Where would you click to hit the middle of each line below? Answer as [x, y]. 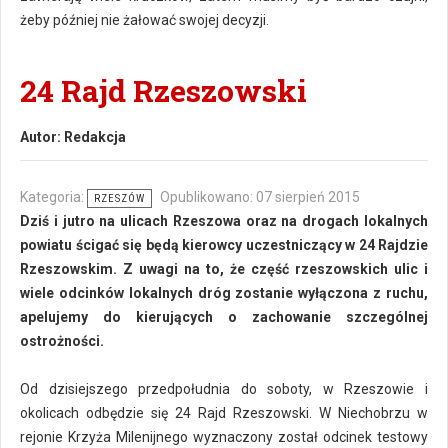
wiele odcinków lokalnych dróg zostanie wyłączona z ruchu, [224, 293]
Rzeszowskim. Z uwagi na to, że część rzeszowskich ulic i [224, 269]
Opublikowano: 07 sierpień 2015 [260, 197]
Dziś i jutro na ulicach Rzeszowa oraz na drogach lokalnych [224, 221]
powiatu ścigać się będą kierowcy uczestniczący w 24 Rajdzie [224, 245]
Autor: [42, 137]
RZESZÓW [119, 198]
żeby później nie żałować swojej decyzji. [144, 20]
